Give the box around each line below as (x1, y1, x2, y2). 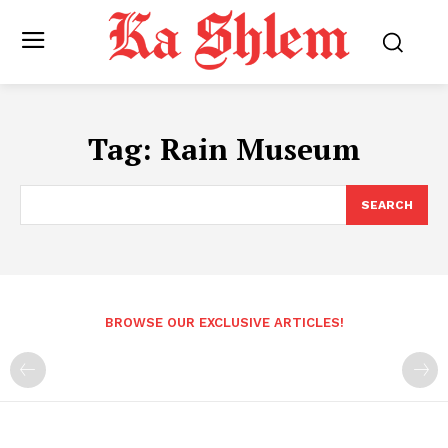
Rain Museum (160, 129, 360, 170)
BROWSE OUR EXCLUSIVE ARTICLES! (104, 315, 344, 331)
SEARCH (361, 198, 413, 213)
